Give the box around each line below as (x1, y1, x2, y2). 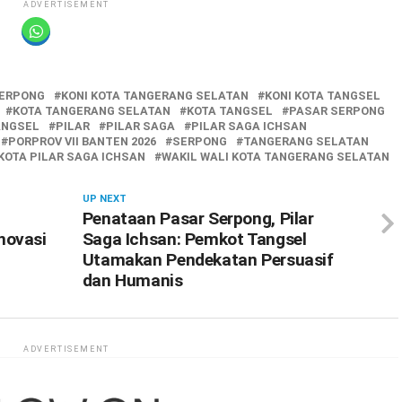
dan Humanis (82, 270, 183, 292)
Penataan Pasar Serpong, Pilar (82, 208, 314, 230)
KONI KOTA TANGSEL (265, 89, 380, 103)
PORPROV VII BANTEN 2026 (8, 135, 156, 149)
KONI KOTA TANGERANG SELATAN (61, 89, 249, 103)
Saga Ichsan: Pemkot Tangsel (82, 229, 307, 250)
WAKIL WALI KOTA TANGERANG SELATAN (162, 150, 389, 164)
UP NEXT (82, 193, 127, 205)
